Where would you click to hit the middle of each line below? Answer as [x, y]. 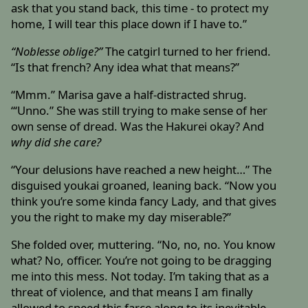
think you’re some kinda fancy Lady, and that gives [144, 201]
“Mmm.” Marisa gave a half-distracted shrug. [129, 95]
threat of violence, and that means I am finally [132, 291]
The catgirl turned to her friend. [187, 52]
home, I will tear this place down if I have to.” [129, 24]
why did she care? [56, 142]
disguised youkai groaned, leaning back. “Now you [144, 185]
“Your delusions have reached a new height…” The [142, 169]
